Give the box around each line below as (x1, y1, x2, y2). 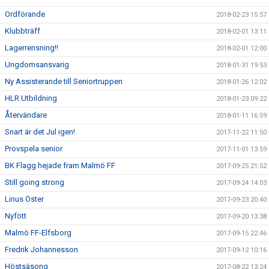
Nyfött (5, 211, 26, 220)
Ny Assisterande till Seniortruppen (5, 76, 122, 86)
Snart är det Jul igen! (5, 127, 75, 136)
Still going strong (5, 177, 64, 187)
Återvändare (5, 110, 47, 119)
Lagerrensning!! (5, 43, 58, 52)
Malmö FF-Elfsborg (5, 228, 71, 237)
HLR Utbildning (5, 93, 57, 103)
